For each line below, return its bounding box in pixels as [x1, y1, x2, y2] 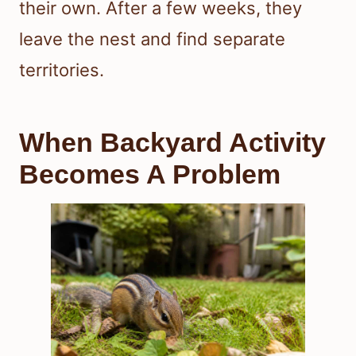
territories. [19, 60, 104, 81]
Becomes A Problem [19, 159, 281, 190]
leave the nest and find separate [19, 29, 285, 50]
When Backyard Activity [19, 127, 326, 158]
